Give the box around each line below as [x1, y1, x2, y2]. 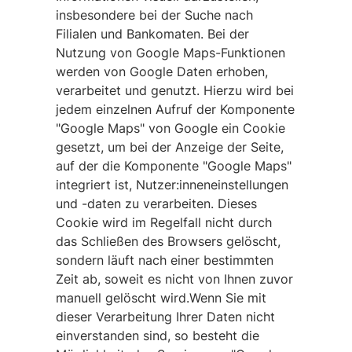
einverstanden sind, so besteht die [55, 328, 259, 343]
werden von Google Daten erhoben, [55, 64, 268, 79]
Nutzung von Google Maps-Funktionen [55, 45, 285, 60]
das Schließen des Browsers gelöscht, [55, 233, 280, 249]
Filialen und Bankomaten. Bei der [55, 26, 249, 42]
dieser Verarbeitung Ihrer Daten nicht [55, 309, 275, 324]
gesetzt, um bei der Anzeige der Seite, [55, 139, 284, 155]
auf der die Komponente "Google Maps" [55, 158, 291, 174]
